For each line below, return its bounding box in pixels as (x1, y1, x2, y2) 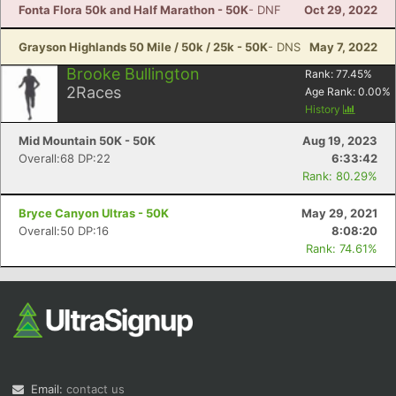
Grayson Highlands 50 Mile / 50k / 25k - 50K (19, 40, 268, 54)
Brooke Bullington (66, 65, 200, 83)
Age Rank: (305, 85, 358, 98)
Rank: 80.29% (302, 169, 377, 183)
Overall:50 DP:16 (19, 224, 109, 238)
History (305, 103, 343, 116)
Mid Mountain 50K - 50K (19, 133, 156, 148)
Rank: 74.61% (306, 241, 377, 255)
